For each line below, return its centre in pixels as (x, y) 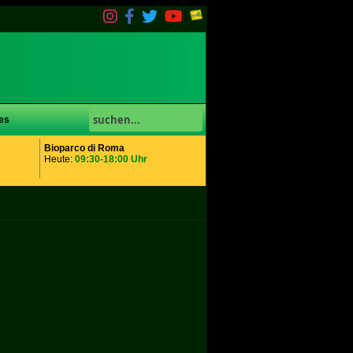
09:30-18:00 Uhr (111, 159)
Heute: (59, 159)
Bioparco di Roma (84, 148)
